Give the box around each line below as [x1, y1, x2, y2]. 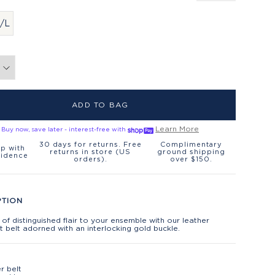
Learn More [155, 125, 199, 133]
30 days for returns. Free [39, 140, 142, 148]
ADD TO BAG [72, 101, 129, 109]
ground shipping [157, 147, 225, 155]
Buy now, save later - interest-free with [1, 126, 128, 133]
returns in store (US [50, 147, 131, 155]
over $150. [169, 155, 212, 163]
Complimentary [160, 140, 222, 148]
